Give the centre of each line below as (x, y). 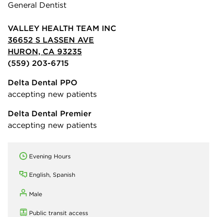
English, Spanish (52, 175)
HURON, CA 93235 (45, 51)
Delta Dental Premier (50, 113)
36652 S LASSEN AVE (51, 40)
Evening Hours (50, 156)
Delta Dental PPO (43, 82)
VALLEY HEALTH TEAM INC (62, 28)
